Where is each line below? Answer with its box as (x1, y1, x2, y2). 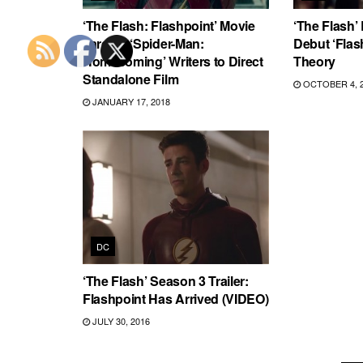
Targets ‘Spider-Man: (83, 34, 204, 53)
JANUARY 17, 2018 (90, 95, 170, 109)
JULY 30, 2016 (90, 314, 150, 327)
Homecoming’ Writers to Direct (83, 52, 263, 71)
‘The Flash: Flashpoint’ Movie (83, 16, 255, 36)
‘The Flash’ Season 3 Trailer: (83, 271, 249, 290)
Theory (293, 52, 336, 71)
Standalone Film (83, 70, 179, 89)
